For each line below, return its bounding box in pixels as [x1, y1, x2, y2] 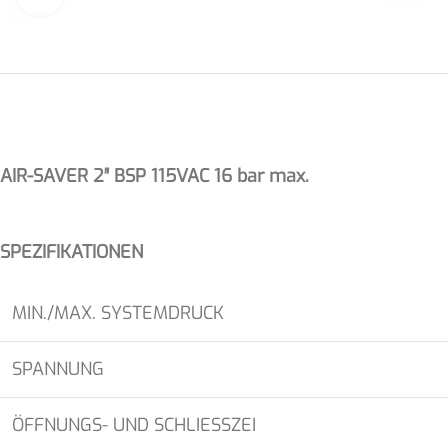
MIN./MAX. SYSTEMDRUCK [12, 301, 224, 325]
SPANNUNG [12, 357, 104, 381]
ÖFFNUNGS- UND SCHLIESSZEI [12, 413, 256, 437]
